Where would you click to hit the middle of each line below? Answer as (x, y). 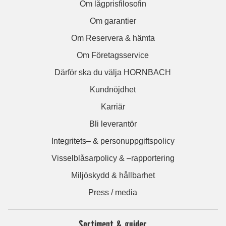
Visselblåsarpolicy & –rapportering (113, 158)
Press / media (113, 192)
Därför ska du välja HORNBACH (113, 72)
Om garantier (113, 21)
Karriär (113, 106)
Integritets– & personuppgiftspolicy (113, 141)
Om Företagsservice (113, 55)
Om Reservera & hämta (113, 38)
